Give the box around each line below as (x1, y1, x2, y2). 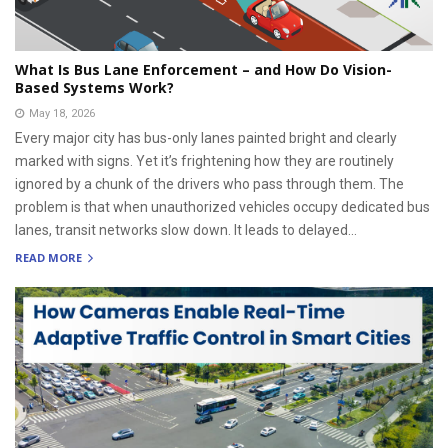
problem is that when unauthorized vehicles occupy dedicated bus (15, 198, 430, 215)
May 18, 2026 (29, 106, 95, 120)
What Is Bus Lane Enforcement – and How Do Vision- (15, 59, 392, 79)
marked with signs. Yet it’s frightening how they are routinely (15, 152, 394, 169)
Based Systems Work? (15, 77, 174, 97)
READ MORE (15, 250, 85, 266)
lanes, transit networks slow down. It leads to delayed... (15, 221, 357, 238)
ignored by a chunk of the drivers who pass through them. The (15, 175, 404, 192)
